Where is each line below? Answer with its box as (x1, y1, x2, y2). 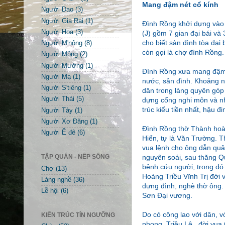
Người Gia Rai (41, 17, 83, 25)
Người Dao (41, 6, 73, 14)
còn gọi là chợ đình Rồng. (142, 48, 224, 57)
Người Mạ (41, 73, 71, 80)
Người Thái (41, 95, 74, 103)
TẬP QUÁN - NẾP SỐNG (41, 153, 109, 161)
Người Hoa (41, 28, 73, 36)
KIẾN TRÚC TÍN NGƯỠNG (41, 211, 115, 219)
